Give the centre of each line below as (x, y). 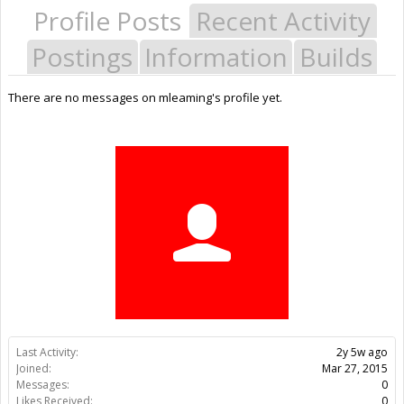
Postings (83, 56)
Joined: (34, 368)
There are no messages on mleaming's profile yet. (145, 97)
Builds (335, 56)
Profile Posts (107, 20)
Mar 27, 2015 (355, 368)
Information (216, 56)
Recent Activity (283, 20)
